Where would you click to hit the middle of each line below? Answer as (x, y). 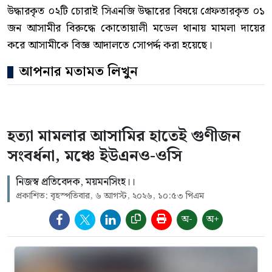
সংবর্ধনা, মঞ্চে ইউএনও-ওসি (95, 156)
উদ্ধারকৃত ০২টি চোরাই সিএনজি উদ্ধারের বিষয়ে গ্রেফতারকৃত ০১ (136, 11)
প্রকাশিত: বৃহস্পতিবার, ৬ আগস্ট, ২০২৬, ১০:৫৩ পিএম (110, 196)
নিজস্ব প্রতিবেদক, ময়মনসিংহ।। (76, 182)
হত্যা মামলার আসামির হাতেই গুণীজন (124, 136)
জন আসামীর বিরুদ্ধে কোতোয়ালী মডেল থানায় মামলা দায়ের (136, 28)
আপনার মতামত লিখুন (79, 72)
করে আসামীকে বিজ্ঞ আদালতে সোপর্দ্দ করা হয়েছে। (110, 45)
